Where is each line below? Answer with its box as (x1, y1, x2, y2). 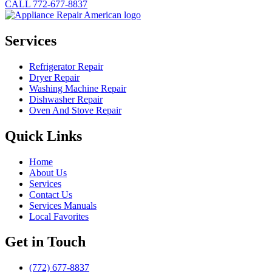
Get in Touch (5, 234, 86, 250)
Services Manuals (29, 200, 97, 211)
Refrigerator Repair (29, 61, 103, 72)
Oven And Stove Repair (29, 104, 121, 115)
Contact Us (29, 189, 72, 200)
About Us (29, 167, 67, 178)
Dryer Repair (29, 72, 80, 83)
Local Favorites (29, 211, 89, 222)
